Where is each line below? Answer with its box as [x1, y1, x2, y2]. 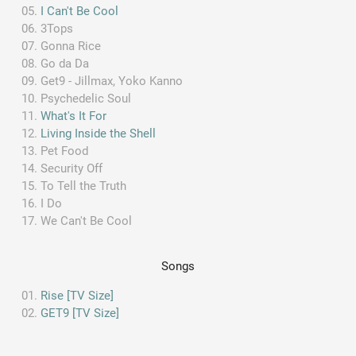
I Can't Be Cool [41, 3, 119, 18]
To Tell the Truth [41, 178, 127, 193]
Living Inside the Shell [41, 126, 157, 141]
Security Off [41, 161, 103, 176]
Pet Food [41, 143, 89, 158]
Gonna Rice [41, 38, 102, 53]
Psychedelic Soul [41, 91, 132, 106]
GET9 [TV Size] [41, 305, 120, 320]
